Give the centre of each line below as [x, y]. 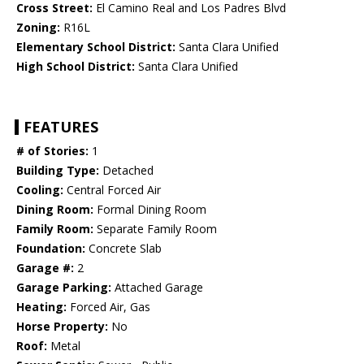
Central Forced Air [112, 190]
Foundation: [51, 249]
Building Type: [58, 171]
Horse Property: [62, 327]
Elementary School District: [96, 47]
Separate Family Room [155, 229]
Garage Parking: [64, 288]
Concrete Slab [123, 249]
